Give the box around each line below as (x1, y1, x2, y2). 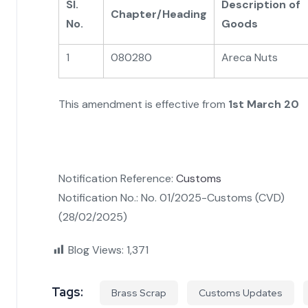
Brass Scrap (111, 286, 166, 299)
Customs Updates (199, 286, 283, 299)
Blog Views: (68, 242, 124, 257)
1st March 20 (228, 96, 299, 111)
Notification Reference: (58, 170, 176, 186)
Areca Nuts (221, 49, 278, 65)
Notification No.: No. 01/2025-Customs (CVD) (58, 190, 285, 205)
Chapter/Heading (111, 6, 207, 21)
